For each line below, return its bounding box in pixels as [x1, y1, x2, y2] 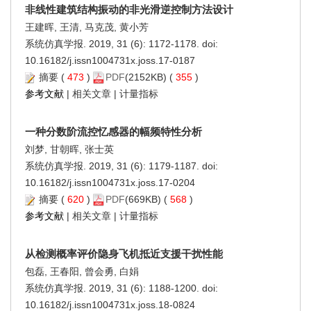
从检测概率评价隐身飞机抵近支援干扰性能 [25, 247, 223, 260]
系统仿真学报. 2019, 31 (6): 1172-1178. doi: [25, 37, 218, 49]
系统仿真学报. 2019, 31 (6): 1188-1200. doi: [25, 282, 218, 294]
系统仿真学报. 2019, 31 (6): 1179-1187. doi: [25, 160, 218, 171]
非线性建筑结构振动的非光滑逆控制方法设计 [25, 3, 233, 15]
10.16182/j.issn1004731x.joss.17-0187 [25, 54, 195, 66]
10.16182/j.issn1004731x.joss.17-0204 [25, 176, 195, 188]
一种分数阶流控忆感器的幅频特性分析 [25, 125, 202, 137]
